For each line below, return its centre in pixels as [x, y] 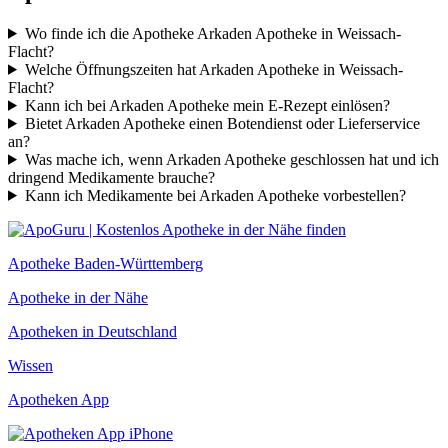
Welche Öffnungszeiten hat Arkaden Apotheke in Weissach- [213, 69]
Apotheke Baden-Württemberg [105, 263]
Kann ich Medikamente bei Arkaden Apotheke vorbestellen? [215, 195]
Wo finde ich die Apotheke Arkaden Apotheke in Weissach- [212, 33]
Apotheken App [58, 399]
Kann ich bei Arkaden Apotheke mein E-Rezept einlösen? [207, 105]
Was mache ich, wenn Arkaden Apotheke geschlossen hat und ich [231, 159]
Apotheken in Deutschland [92, 331]
